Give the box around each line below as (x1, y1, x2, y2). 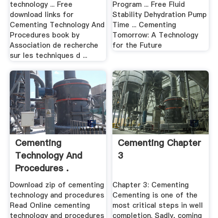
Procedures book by (9, 30, 79, 40)
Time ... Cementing (112, 20, 177, 30)
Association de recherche (9, 40, 98, 51)
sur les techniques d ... (9, 51, 87, 61)
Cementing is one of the (112, 190, 198, 200)
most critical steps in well (112, 200, 203, 211)
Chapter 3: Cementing (112, 180, 189, 190)
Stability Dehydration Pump (112, 10, 207, 20)
